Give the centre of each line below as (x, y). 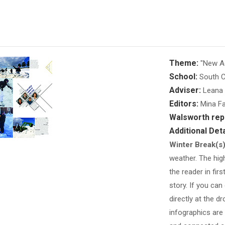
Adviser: (185, 90)
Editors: (184, 104)
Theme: (184, 63)
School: (183, 77)
